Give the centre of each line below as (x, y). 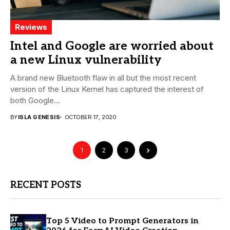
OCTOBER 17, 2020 (91, 117)
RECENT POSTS (46, 185)
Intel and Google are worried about (112, 46)
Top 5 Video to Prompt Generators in (122, 221)
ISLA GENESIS (39, 117)
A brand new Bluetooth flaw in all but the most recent (103, 78)
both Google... (35, 100)
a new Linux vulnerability (86, 60)
